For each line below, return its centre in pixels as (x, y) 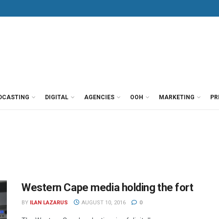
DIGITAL (57, 97)
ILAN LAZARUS (49, 203)
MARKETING (177, 97)
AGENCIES (99, 97)
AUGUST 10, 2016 (103, 203)
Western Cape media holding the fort (108, 187)
